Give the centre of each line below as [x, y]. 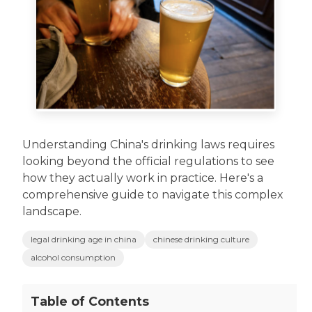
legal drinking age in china [84, 240]
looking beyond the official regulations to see [149, 162]
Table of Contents [90, 302]
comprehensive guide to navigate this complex [153, 195]
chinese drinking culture [202, 240]
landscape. [52, 212]
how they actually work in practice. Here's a [143, 178]
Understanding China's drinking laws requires [149, 145]
